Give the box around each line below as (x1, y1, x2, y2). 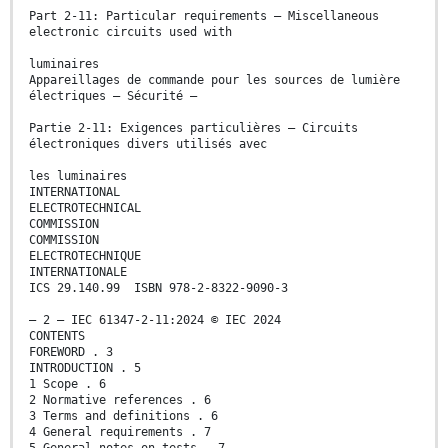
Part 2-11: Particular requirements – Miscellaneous (29, 9, 379, 24)
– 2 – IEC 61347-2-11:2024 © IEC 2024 (29, 313, 281, 328)
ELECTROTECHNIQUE (29, 249, 141, 264)
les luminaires (29, 169, 127, 184)
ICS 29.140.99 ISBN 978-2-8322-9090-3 (29, 281, 288, 296)
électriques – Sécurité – (29, 89, 197, 104)
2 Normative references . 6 (29, 393, 211, 408)
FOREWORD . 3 (29, 345, 113, 360)
